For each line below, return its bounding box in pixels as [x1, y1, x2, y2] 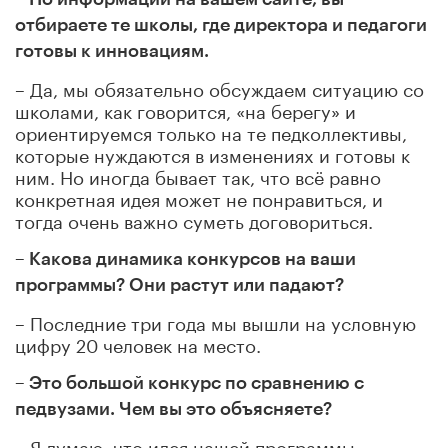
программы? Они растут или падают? [15, 275, 344, 294]
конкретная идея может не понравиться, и [15, 182, 383, 211]
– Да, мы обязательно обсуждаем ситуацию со [15, 72, 424, 101]
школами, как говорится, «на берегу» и [15, 94, 356, 123]
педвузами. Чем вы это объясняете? [15, 399, 332, 418]
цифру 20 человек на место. [15, 328, 261, 357]
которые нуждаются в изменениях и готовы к [15, 138, 410, 167]
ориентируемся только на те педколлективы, [15, 116, 407, 145]
